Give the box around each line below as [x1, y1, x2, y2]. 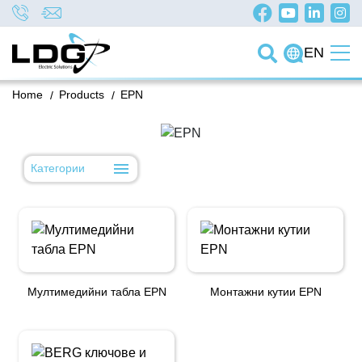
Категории [31, 162, 85, 175]
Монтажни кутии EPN [209, 284, 322, 298]
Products [59, 88, 104, 101]
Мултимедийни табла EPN [27, 284, 166, 298]
